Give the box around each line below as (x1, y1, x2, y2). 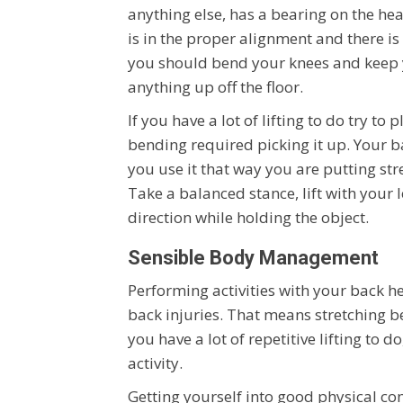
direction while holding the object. (128, 206, 369, 228)
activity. (128, 352, 183, 373)
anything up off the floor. (128, 76, 303, 97)
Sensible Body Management (128, 246, 379, 269)
